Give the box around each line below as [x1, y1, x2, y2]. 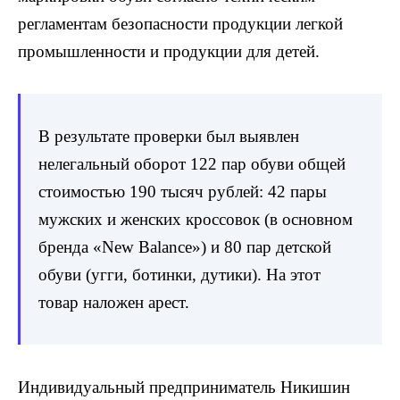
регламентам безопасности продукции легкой [18, 14, 343, 34]
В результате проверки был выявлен [38, 127, 299, 146]
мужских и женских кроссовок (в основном [38, 210, 353, 229]
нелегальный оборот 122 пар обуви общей [38, 154, 346, 174]
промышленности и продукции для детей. [18, 42, 320, 62]
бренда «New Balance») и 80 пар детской [38, 237, 331, 257]
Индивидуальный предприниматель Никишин [18, 378, 350, 397]
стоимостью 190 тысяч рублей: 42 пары [38, 182, 327, 202]
